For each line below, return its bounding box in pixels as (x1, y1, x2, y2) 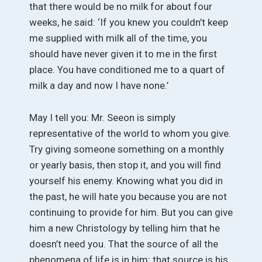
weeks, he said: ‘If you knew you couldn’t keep (29, 16, 228, 29)
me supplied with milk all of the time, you (29, 32, 207, 44)
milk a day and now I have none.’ (29, 80, 168, 92)
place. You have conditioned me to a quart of (29, 64, 225, 76)
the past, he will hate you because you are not (29, 190, 227, 202)
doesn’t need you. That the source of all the (29, 237, 218, 250)
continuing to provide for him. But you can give (29, 206, 233, 218)
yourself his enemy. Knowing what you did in (29, 174, 223, 187)
